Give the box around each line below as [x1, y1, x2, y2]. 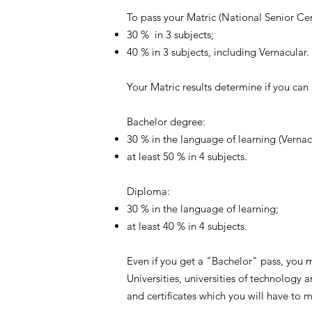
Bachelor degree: [127, 115, 205, 128]
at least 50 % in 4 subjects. [127, 150, 247, 163]
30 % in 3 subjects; [127, 28, 214, 41]
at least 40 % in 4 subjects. [127, 219, 247, 233]
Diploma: [127, 185, 170, 198]
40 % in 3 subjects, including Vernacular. [127, 45, 309, 58]
